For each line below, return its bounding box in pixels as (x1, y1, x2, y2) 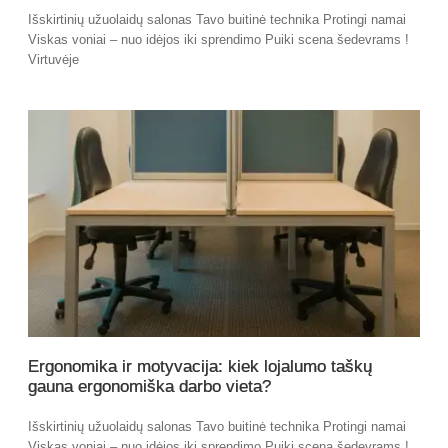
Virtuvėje (28, 52, 79, 68)
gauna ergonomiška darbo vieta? (28, 377, 271, 397)
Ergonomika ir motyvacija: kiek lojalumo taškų (28, 357, 372, 377)
